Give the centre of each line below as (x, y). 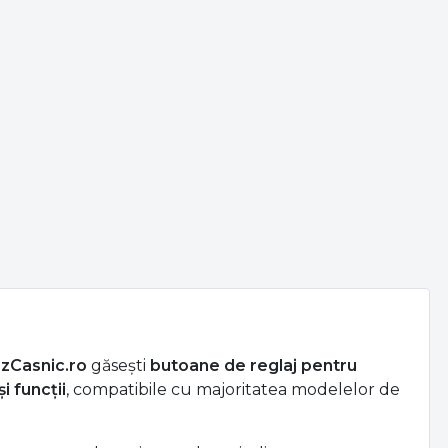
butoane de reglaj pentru (254, 365)
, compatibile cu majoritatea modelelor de (233, 389)
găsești (119, 365)
